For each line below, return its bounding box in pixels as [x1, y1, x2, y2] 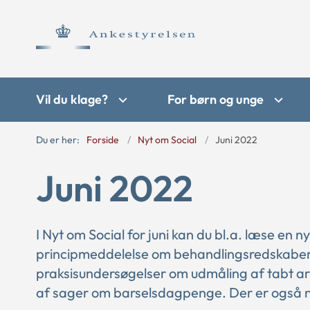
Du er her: [36, 134, 80, 146]
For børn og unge [167, 91, 264, 107]
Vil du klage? [36, 91, 108, 107]
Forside [86, 134, 119, 146]
